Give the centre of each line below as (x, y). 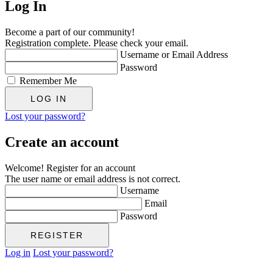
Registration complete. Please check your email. (97, 43)
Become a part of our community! (70, 32)
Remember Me (48, 81)
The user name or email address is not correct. (93, 179)
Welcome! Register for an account (70, 168)
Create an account (62, 142)
